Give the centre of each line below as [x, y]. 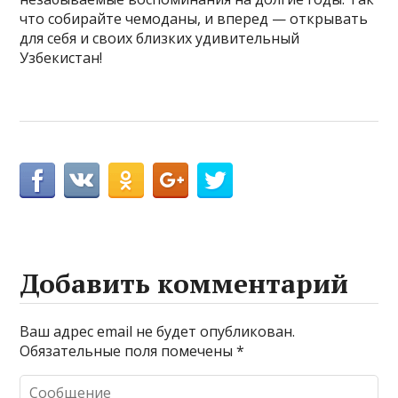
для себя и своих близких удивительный [160, 39]
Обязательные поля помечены [128, 351]
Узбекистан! [61, 58]
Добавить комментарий [184, 284]
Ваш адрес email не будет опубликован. [158, 332]
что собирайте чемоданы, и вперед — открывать [194, 19]
